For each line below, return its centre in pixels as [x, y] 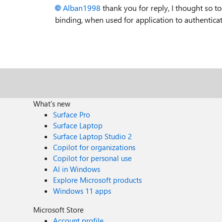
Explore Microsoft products [98, 180]
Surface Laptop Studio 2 [93, 136]
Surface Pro [72, 114]
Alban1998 [82, 8]
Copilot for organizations [94, 147]
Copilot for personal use [93, 158]
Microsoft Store [59, 210]
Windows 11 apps [82, 191]
